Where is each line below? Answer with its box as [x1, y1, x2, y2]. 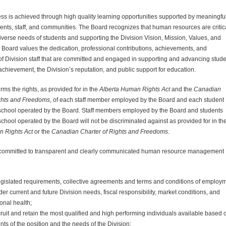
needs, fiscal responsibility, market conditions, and [82, 188, 220, 196]
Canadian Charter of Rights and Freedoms [51, 128, 168, 135]
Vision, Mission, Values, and [144, 34, 221, 41]
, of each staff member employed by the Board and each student [50, 96, 224, 103]
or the [33, 128, 51, 135]
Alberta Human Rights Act [99, 85, 170, 93]
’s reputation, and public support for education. [69, 66, 196, 73]
